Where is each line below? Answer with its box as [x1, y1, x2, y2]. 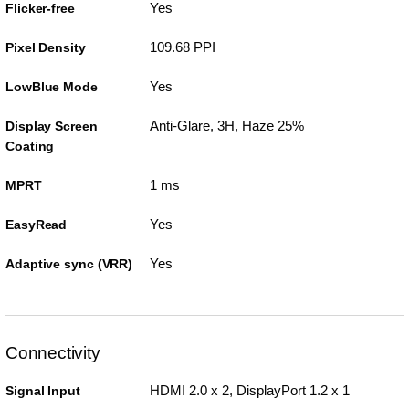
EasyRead [5, 217, 68, 233]
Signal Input [5, 383, 80, 399]
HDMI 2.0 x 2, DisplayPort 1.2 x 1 [149, 383, 350, 399]
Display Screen [5, 119, 98, 134]
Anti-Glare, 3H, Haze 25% [149, 118, 304, 134]
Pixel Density [5, 40, 86, 56]
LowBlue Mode [5, 79, 98, 95]
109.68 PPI [149, 39, 215, 56]
